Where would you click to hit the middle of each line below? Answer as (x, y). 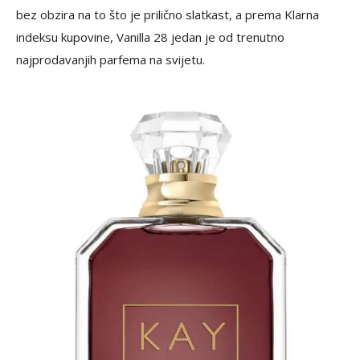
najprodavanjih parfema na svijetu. (110, 59)
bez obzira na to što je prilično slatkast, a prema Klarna (168, 14)
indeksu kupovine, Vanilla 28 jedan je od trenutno (150, 37)
